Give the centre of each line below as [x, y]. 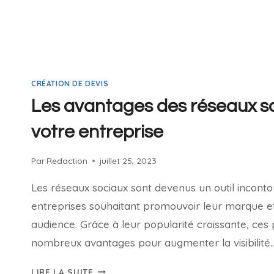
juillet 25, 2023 [128, 160]
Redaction [67, 160]
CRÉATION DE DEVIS [70, 84]
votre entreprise [97, 132]
